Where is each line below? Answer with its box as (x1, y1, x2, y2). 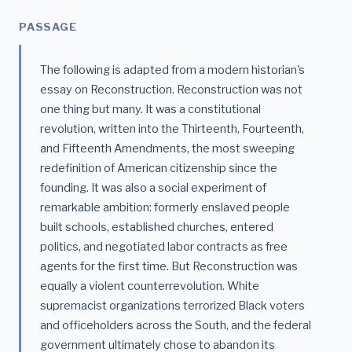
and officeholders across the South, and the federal (40, 318, 311, 333)
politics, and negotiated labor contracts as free (40, 240, 288, 255)
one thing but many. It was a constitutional (40, 102, 261, 117)
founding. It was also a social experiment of (40, 181, 266, 196)
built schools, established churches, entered (40, 220, 273, 235)
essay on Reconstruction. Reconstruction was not (40, 82, 302, 97)
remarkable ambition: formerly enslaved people (40, 200, 290, 215)
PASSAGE (19, 20, 77, 34)
